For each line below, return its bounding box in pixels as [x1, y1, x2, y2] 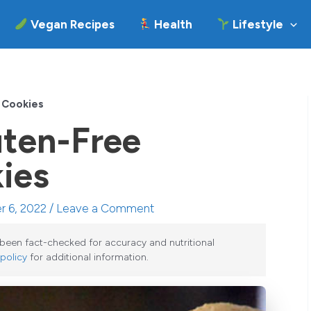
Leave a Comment [56, 201, 154, 215]
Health [151, 17, 193, 31]
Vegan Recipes [27, 17, 115, 31]
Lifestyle [229, 17, 283, 31]
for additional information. [27, 251, 149, 263]
